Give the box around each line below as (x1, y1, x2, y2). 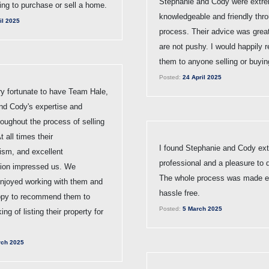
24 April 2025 (181, 73, 222, 80)
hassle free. (159, 188, 200, 198)
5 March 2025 (181, 205, 222, 212)
